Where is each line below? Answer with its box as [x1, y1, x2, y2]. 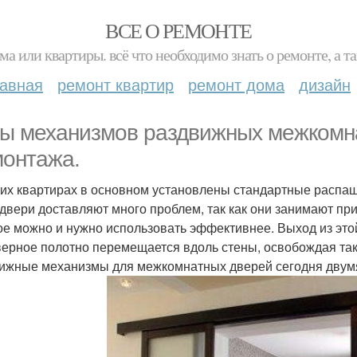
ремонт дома [188, 73, 284, 96]
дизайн [299, 73, 351, 96]
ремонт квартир [57, 73, 174, 96]
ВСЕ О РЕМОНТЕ [105, 17, 252, 44]
